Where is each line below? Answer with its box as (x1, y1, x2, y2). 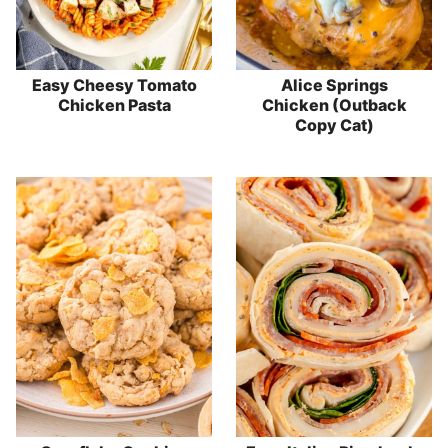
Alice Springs (280, 74, 388, 95)
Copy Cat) (294, 114, 374, 135)
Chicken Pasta (57, 94, 171, 115)
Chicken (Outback (261, 94, 407, 115)
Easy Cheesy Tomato (31, 74, 197, 95)
